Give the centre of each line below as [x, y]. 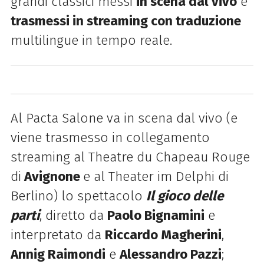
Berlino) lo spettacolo [78, 196]
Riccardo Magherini [163, 235]
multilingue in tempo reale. [91, 41]
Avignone [52, 177]
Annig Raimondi [58, 255]
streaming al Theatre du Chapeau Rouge [130, 157]
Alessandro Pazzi [170, 255]
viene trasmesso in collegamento [110, 138]
